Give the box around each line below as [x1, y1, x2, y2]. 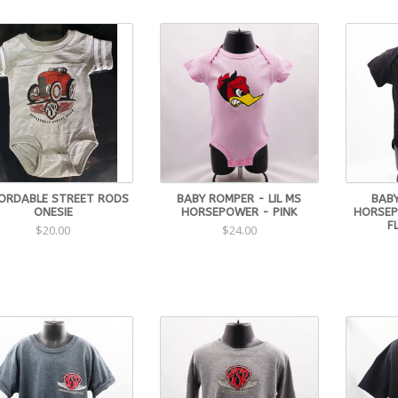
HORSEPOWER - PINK [181, 204, 298, 219]
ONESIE [33, 204, 73, 219]
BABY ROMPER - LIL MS [177, 191, 302, 205]
